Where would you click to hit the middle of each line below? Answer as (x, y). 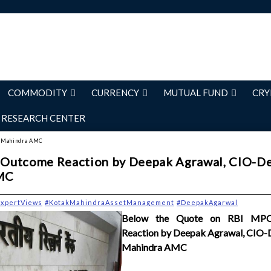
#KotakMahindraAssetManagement (109, 202)
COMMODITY (38, 93)
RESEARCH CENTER (43, 118)
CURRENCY (115, 93)
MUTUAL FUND (196, 93)
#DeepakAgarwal (207, 202)
